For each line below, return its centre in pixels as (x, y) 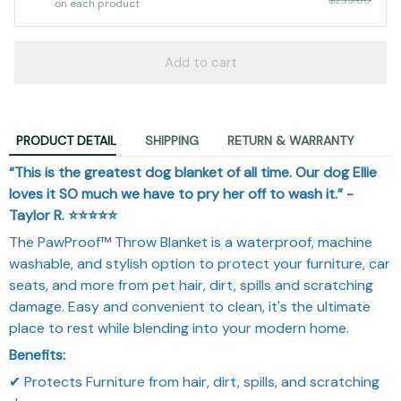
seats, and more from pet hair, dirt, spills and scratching (191, 285)
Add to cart (200, 62)
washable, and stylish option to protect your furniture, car (200, 263)
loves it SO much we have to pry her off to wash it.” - (181, 193)
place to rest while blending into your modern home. (179, 328)
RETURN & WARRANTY (291, 141)
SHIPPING (172, 141)
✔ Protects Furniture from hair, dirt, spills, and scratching (194, 381)
